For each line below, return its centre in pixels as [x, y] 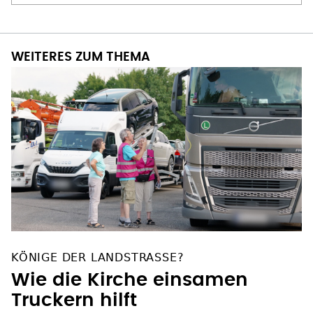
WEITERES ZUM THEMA [81, 44]
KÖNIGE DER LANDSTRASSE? [94, 244]
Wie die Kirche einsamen [130, 267]
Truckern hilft [74, 287]
